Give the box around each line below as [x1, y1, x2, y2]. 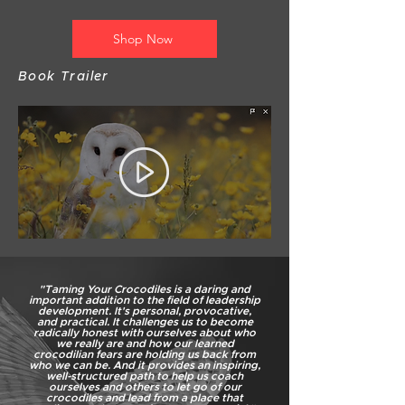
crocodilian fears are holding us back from [33, 349, 256, 360]
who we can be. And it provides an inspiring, [29, 360, 260, 371]
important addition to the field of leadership [29, 295, 260, 306]
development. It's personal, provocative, [38, 306, 251, 316]
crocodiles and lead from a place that [46, 392, 243, 403]
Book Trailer [18, 71, 109, 83]
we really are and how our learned [55, 338, 234, 349]
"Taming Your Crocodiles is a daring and [39, 284, 250, 295]
